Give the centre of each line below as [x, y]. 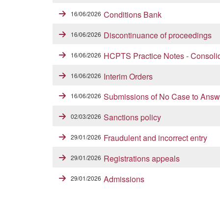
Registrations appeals [142, 158]
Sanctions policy [132, 117]
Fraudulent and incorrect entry [155, 138]
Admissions [124, 179]
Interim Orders [128, 76]
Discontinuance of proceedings [158, 35]
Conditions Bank [133, 15]
